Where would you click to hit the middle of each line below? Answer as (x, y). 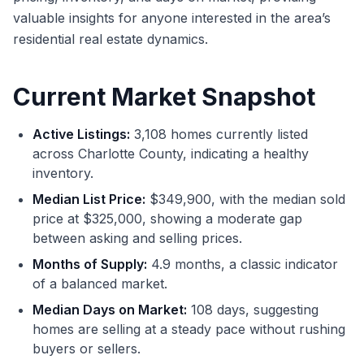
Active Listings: (81, 134)
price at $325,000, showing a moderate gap (167, 219)
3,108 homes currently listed (219, 134)
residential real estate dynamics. (110, 39)
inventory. (63, 173)
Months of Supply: (90, 264)
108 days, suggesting (253, 310)
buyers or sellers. (87, 349)
